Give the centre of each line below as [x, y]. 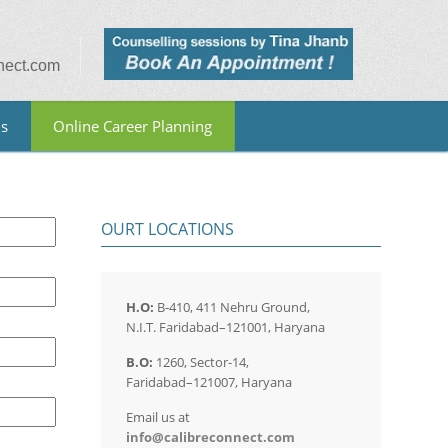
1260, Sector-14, [201, 362]
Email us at [158, 417]
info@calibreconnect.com [210, 437]
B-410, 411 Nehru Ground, [232, 307]
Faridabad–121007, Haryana [209, 382]
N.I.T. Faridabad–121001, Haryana [225, 327]
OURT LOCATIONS [167, 229]
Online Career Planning [132, 126]
